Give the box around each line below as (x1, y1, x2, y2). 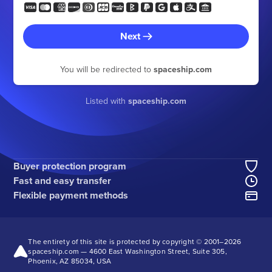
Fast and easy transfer (13, 173, 112, 188)
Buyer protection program (13, 158, 127, 173)
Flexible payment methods (13, 188, 129, 202)
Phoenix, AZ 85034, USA (28, 255, 111, 266)
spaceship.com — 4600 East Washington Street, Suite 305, (28, 245, 227, 256)
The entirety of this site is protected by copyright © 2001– (28, 236, 224, 246)
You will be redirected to (60, 63, 154, 75)
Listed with (86, 95, 128, 107)
